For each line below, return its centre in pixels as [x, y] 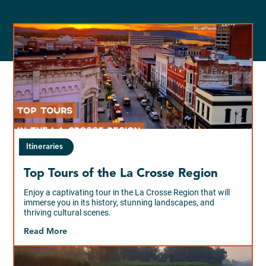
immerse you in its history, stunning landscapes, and [119, 202]
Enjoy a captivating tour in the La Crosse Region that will [127, 192]
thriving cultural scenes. [68, 212]
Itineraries [45, 147]
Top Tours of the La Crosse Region [121, 174]
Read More [46, 231]
